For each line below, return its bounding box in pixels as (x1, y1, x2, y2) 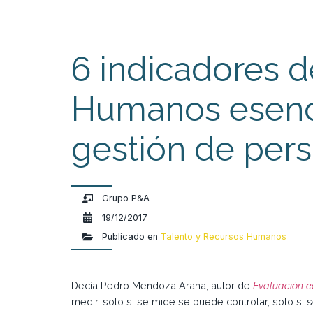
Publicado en (102, 231, 159, 242)
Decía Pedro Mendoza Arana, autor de (71, 279, 253, 292)
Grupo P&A (102, 192, 150, 203)
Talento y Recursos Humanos (161, 231, 287, 242)
